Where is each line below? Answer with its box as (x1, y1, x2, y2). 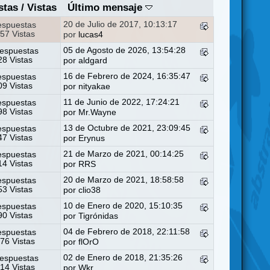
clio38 (78, 185, 101, 195)
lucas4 (78, 30, 104, 39)
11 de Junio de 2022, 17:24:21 (63, 97, 180, 107)
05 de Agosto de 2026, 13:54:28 (63, 45, 186, 55)
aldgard (78, 55, 108, 65)
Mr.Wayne (78, 107, 117, 117)
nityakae (78, 81, 111, 91)
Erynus (78, 133, 105, 143)
